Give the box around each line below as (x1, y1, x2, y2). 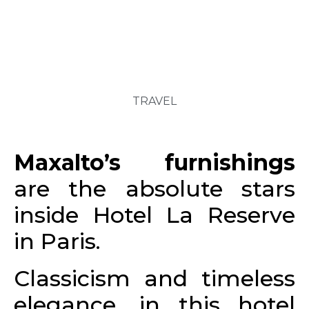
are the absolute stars (14, 175, 295, 203)
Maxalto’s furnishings (14, 149, 295, 177)
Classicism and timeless (14, 265, 295, 292)
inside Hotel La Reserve (14, 201, 295, 229)
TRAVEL (132, 94, 177, 108)
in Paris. (14, 228, 101, 255)
